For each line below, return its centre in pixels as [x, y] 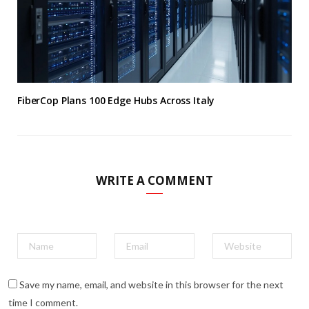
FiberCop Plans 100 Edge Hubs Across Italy [116, 101]
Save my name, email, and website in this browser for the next [151, 285]
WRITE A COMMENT [154, 181]
